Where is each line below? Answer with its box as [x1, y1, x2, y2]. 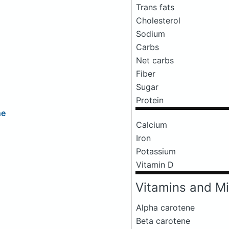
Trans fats [136, 2, 174, 12]
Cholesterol [136, 15, 180, 26]
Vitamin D [136, 159, 174, 170]
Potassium [136, 146, 176, 156]
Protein [136, 95, 164, 105]
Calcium [136, 119, 167, 130]
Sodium [136, 28, 165, 39]
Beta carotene [136, 215, 190, 226]
